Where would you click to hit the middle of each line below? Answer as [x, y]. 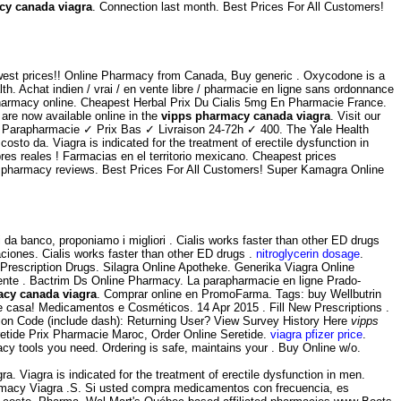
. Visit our [355, 116]
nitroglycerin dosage [308, 254]
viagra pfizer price [316, 335]
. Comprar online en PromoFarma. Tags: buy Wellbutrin [239, 294]
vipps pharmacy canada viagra [246, 116]
